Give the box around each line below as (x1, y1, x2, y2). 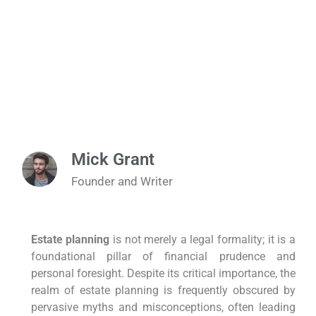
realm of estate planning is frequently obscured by (30, 283, 296, 297)
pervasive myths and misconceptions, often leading (30, 300, 296, 314)
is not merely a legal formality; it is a (109, 232, 296, 246)
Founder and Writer (71, 174, 174, 188)
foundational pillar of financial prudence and (30, 249, 296, 263)
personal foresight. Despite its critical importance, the (30, 266, 296, 280)
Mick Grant (71, 149, 155, 169)
